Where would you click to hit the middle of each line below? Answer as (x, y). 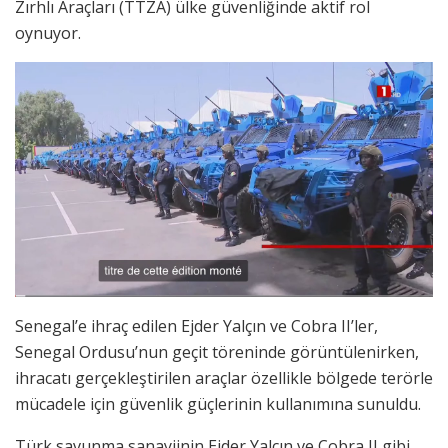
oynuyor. (48, 33)
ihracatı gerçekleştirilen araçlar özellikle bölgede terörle (224, 378)
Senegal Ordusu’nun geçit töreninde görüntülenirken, (217, 352)
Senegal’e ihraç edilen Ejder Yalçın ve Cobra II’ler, (196, 326)
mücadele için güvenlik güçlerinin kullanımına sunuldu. (218, 404)
